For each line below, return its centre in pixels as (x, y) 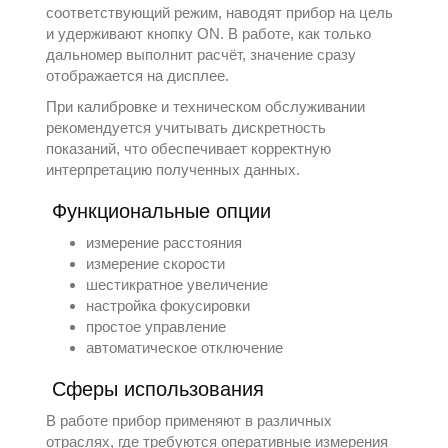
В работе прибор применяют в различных (189, 420)
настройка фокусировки (168, 305)
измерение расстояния (164, 242)
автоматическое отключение (185, 347)
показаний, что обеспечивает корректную (189, 148)
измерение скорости (156, 263)
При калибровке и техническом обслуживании (206, 106)
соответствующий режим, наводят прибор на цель (220, 12)
